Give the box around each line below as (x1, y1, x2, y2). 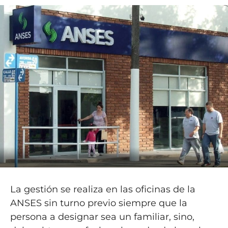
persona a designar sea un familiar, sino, (10, 211, 194, 222)
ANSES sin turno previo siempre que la (10, 197, 187, 209)
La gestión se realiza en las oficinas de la (10, 183, 195, 195)
